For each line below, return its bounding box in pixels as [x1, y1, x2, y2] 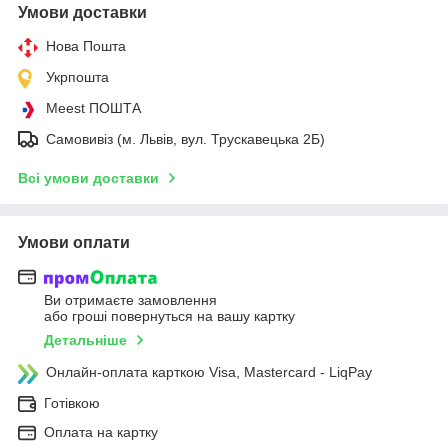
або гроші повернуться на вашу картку [44, 308, 295, 325]
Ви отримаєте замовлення [44, 292, 217, 309]
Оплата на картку [44, 424, 158, 441]
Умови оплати [18, 233, 130, 251]
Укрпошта [46, 68, 109, 85]
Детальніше [44, 332, 127, 349]
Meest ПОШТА [46, 99, 141, 116]
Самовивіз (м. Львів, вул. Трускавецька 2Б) [46, 130, 325, 147]
